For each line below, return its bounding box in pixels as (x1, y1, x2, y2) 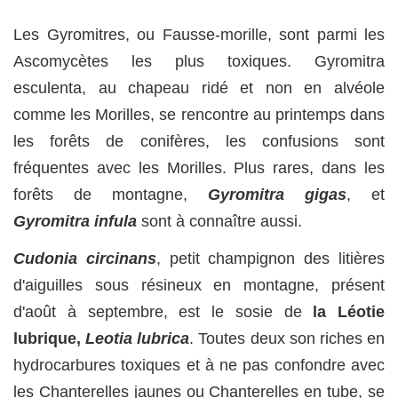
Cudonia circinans (13, 250, 156, 268)
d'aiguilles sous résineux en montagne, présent (13, 276, 385, 295)
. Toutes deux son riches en (189, 330, 386, 348)
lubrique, (13, 330, 86, 348)
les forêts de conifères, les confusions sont (13, 131, 385, 150)
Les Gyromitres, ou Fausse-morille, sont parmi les (13, 25, 385, 44)
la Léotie (313, 303, 385, 322)
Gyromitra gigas (208, 185, 346, 203)
